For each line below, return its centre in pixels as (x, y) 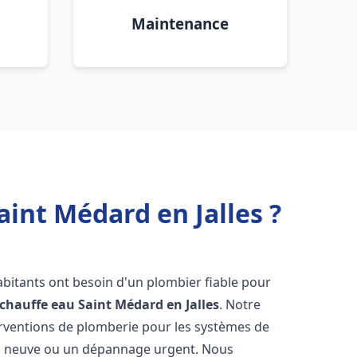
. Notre (240, 304)
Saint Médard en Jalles (149, 304)
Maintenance (180, 24)
